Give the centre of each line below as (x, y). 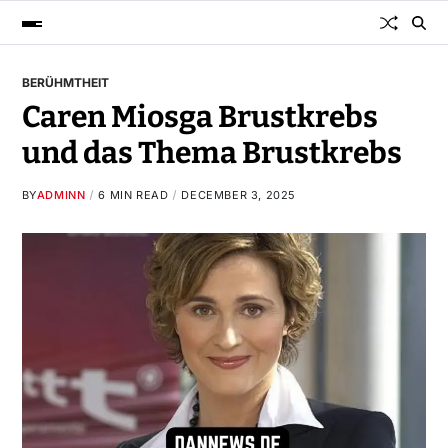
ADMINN (61, 195)
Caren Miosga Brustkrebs (199, 117)
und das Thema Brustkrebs (211, 153)
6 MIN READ (133, 195)
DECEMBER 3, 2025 (239, 195)
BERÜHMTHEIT (65, 82)
